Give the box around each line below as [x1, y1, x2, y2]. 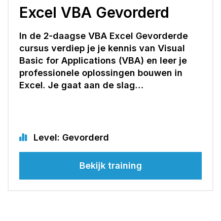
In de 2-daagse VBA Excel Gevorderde [19, 30, 188, 41]
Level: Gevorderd [31, 132, 109, 143]
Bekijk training [79, 160, 142, 171]
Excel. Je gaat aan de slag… [19, 79, 144, 90]
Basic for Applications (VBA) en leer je [19, 55, 187, 66]
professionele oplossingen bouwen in [19, 67, 183, 78]
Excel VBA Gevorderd [19, 3, 169, 21]
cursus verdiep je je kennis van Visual [19, 42, 185, 53]
